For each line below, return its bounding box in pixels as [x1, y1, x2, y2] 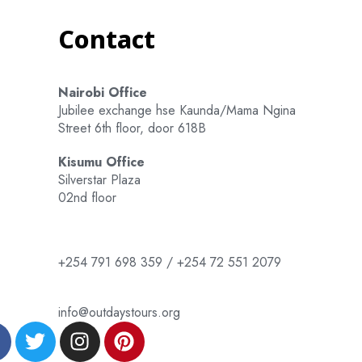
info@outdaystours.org [57, 302, 180, 322]
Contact [57, 22, 155, 56]
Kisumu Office [57, 152, 145, 171]
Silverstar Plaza [57, 170, 141, 189]
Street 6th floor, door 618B [57, 118, 206, 137]
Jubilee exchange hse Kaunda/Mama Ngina [57, 100, 296, 120]
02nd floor [57, 187, 116, 207]
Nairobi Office [57, 82, 147, 102]
